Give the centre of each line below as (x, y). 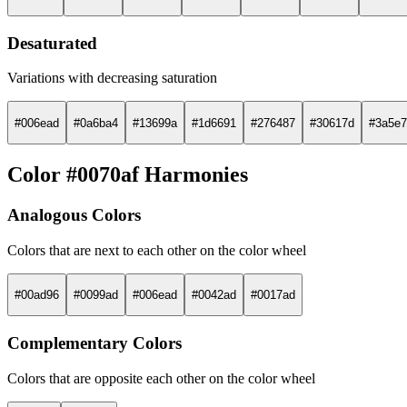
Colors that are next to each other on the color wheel (157, 250)
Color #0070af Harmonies (128, 174)
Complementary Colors (94, 342)
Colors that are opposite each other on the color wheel (161, 378)
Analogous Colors (74, 214)
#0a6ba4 (96, 123)
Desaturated (52, 43)
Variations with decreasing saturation (112, 78)
